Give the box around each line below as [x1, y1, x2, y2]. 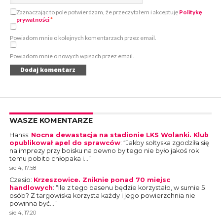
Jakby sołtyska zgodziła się [125, 139, 209, 147]
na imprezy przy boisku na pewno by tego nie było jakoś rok [9, 147, 199, 154]
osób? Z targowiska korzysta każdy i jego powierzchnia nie [9, 191, 195, 199]
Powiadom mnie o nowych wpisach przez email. [9, 52, 134, 60]
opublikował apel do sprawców [9, 139, 120, 147]
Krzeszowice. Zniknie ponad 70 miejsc [33, 176, 170, 184]
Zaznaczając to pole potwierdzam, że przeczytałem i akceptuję [16, 8, 179, 16]
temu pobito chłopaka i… [9, 154, 88, 162]
